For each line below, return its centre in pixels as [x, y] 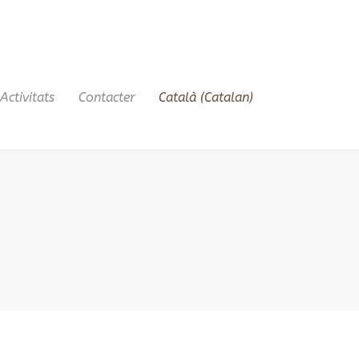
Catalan [227, 97]
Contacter [107, 97]
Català [177, 97]
